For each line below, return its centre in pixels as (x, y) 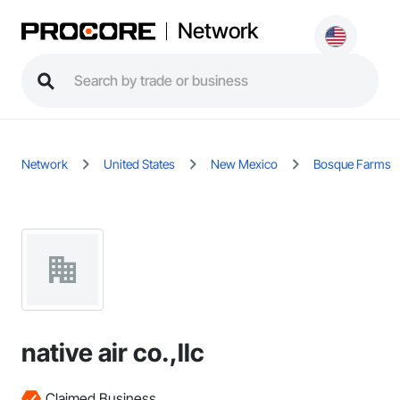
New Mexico (244, 164)
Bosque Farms (352, 164)
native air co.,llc (113, 353)
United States (139, 164)
